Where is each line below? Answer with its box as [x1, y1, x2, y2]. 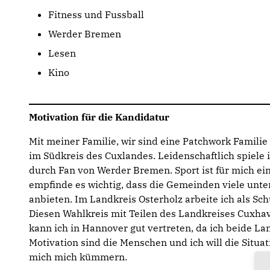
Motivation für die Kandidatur [29, 111, 169, 123]
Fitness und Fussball [48, 8, 144, 20]
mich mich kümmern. [29, 251, 127, 263]
